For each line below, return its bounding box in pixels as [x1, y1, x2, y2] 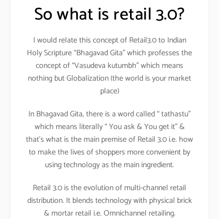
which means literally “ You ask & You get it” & [34, 120, 185, 133]
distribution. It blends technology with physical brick [27, 194, 192, 207]
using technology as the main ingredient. [45, 158, 174, 172]
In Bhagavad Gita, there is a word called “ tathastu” [28, 107, 191, 121]
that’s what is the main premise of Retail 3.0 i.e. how [26, 132, 193, 146]
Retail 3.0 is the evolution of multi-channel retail [33, 181, 186, 195]
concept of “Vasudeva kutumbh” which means [36, 59, 183, 73]
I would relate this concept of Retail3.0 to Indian [33, 34, 186, 47]
